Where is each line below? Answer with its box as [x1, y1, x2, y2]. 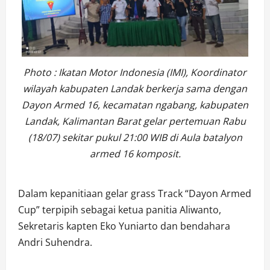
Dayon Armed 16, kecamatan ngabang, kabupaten [22, 98, 248, 112]
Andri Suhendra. [18, 236, 92, 250]
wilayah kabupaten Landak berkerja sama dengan [23, 82, 247, 96]
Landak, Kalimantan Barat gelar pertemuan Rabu [24, 115, 246, 128]
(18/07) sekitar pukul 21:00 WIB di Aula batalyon [28, 131, 242, 145]
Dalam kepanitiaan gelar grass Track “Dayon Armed [18, 187, 251, 201]
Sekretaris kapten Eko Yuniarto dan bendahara [18, 219, 230, 233]
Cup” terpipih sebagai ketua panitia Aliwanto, [18, 203, 221, 217]
